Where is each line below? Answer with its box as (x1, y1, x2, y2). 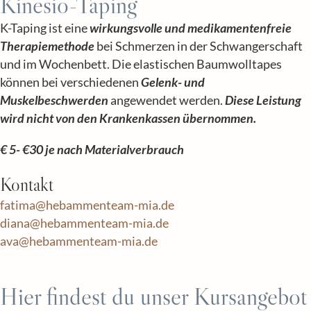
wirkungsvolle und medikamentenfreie (90, 20, 292, 35)
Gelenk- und (141, 74, 205, 90)
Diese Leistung (225, 92, 301, 108)
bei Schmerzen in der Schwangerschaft (94, 38, 303, 53)
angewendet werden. (108, 92, 225, 108)
